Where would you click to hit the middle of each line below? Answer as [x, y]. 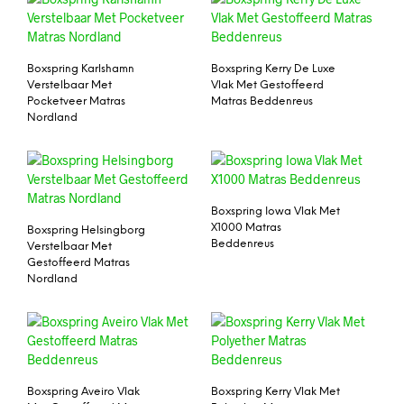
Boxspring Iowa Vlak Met [275, 211]
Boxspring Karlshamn [81, 69]
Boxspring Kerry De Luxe [273, 69]
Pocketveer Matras [76, 102]
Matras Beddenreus [262, 102]
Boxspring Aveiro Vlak [83, 391]
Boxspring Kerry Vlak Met [275, 391]
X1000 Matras [246, 227]
